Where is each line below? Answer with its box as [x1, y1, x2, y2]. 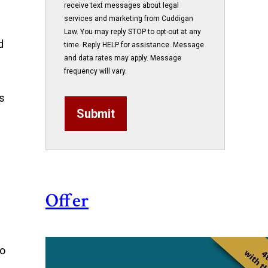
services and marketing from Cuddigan [64, 14, 193, 23]
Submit [77, 106, 115, 121]
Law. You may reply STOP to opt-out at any [64, 28, 201, 36]
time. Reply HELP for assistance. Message [64, 41, 204, 49]
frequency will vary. [64, 67, 127, 75]
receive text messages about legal [64, 1, 179, 10]
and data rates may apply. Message [64, 54, 181, 62]
